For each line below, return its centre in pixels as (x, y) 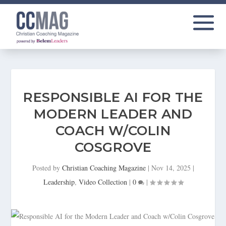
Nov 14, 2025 (171, 167)
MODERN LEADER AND (113, 114)
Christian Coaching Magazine (104, 167)
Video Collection (103, 182)
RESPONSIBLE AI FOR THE (113, 97)
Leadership (59, 182)
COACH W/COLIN (113, 130)
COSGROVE (113, 147)
